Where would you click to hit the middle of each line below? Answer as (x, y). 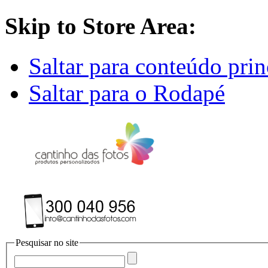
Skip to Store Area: (100, 26)
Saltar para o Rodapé (127, 93)
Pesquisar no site (47, 243)
